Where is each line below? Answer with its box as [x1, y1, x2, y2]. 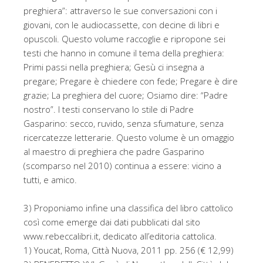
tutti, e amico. [23, 174, 77, 186]
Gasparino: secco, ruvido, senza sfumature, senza [23, 117, 224, 130]
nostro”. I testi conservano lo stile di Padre [23, 103, 194, 116]
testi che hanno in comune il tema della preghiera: [23, 47, 224, 59]
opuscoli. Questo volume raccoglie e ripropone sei [23, 33, 225, 45]
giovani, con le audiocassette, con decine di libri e [23, 19, 220, 31]
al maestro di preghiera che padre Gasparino [23, 146, 204, 158]
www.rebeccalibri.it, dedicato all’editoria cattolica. [23, 230, 217, 242]
